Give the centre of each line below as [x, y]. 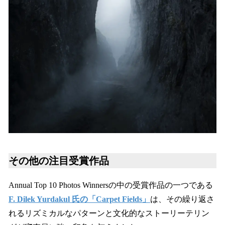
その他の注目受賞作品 [59, 160]
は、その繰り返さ [182, 199]
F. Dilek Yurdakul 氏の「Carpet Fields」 [79, 199]
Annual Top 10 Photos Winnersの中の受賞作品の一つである [111, 185]
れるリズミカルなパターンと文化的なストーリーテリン [109, 213]
